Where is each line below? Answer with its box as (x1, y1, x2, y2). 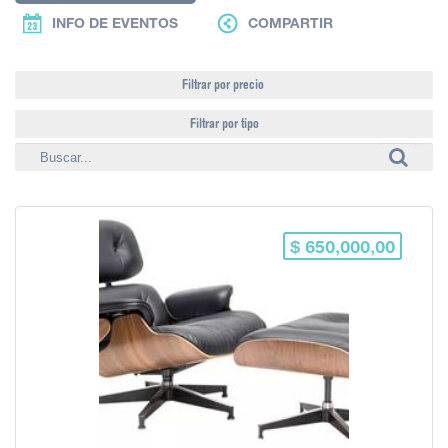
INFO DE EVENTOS (52, 18, 178, 32)
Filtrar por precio (182, 75, 264, 92)
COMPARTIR (248, 18, 333, 32)
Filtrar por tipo (189, 114, 259, 131)
